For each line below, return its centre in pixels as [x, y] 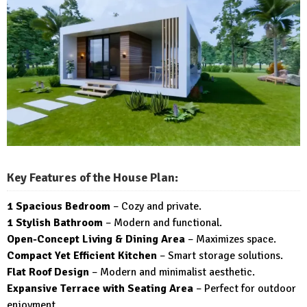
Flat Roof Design [48, 272]
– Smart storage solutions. [220, 255]
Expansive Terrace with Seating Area [100, 288]
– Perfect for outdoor [245, 288]
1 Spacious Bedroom [59, 206]
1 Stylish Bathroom [55, 222]
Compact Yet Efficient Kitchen [82, 255]
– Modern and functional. [162, 222]
